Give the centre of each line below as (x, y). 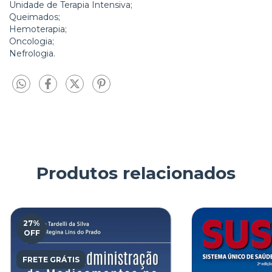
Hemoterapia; (38, 29)
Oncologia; (32, 41)
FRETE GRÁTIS (51, 260)
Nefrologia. (32, 53)
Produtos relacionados (136, 173)
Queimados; (35, 17)
